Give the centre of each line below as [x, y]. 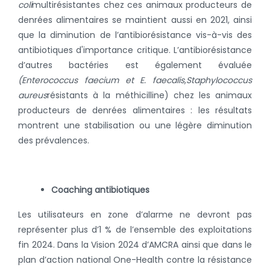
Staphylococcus [219, 80]
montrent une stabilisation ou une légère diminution [135, 125]
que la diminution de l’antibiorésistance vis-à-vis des [135, 35]
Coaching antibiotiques [100, 190]
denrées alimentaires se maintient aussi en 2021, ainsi [135, 20]
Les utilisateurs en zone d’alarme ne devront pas [135, 214]
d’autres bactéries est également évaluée [135, 65]
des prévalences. [55, 140]
